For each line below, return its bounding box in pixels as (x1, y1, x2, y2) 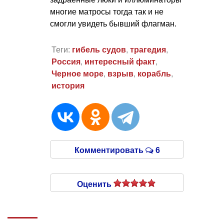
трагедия (129, 45, 166, 54)
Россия (51, 57, 80, 66)
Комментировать (74, 146, 145, 155)
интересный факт (84, 57, 155, 66)
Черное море (51, 69, 103, 78)
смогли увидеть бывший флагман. (50, 19, 176, 28)
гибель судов (71, 45, 126, 54)
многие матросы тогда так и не (50, 7, 163, 16)
